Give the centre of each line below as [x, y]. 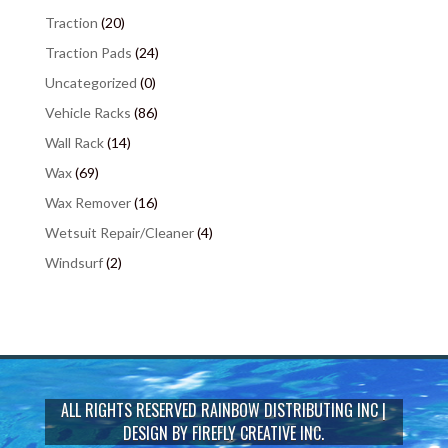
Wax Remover [87, 203]
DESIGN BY [158, 433]
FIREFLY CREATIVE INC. [258, 433]
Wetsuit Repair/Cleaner [119, 233]
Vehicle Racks [87, 113]
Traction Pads [88, 53]
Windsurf [73, 263]
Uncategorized [90, 83]
